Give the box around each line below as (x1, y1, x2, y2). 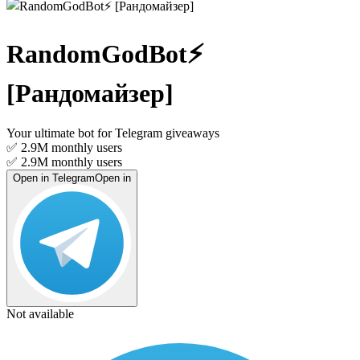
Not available (6, 306, 74, 321)
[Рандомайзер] (6, 79, 174, 108)
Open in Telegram (13, 171, 95, 184)
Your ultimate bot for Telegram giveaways (6, 125, 219, 140)
